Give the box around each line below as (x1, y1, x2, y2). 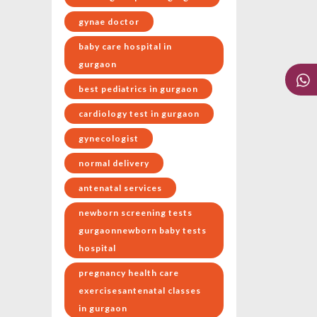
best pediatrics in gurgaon (79, 83, 198, 95)
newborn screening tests (79, 207, 192, 219)
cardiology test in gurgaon (79, 108, 200, 120)
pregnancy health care (79, 267, 179, 279)
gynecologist (79, 133, 139, 144)
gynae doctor (79, 16, 139, 28)
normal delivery (79, 158, 149, 169)
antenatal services (79, 183, 162, 194)
